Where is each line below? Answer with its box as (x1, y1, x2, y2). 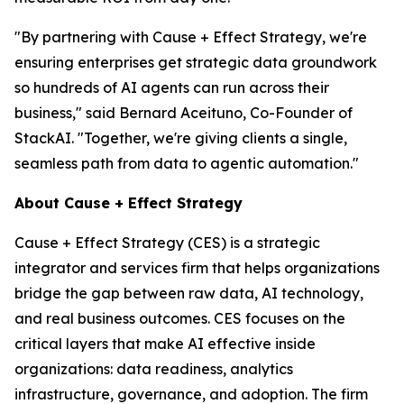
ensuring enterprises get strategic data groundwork (14, 53, 377, 71)
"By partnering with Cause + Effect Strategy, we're (14, 28, 367, 46)
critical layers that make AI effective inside (14, 335, 316, 353)
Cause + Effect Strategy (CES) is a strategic (14, 234, 320, 252)
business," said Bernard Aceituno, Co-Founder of (14, 104, 353, 122)
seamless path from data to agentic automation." (14, 154, 363, 172)
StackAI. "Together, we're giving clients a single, (14, 129, 347, 147)
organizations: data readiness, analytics (14, 360, 293, 378)
